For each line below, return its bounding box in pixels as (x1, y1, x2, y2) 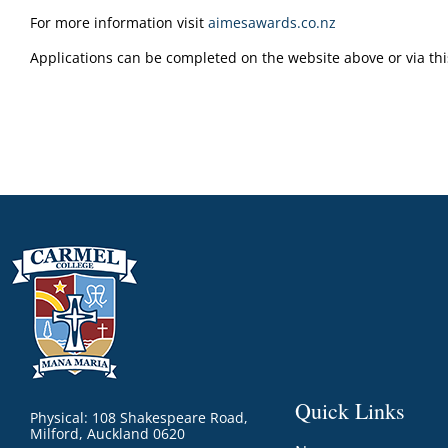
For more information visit (30, 13, 208, 32)
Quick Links (295, 396, 405, 425)
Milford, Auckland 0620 (30, 424, 185, 443)
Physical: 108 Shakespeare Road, (30, 408, 248, 427)
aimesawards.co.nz (208, 13, 336, 32)
